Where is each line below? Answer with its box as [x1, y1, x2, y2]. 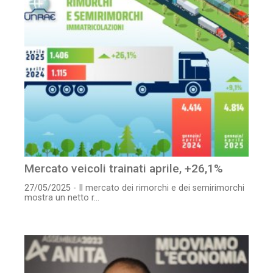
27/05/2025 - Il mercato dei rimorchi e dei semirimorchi [24, 183, 244, 194]
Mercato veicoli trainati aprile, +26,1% [24, 161, 223, 176]
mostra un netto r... [24, 193, 99, 204]
